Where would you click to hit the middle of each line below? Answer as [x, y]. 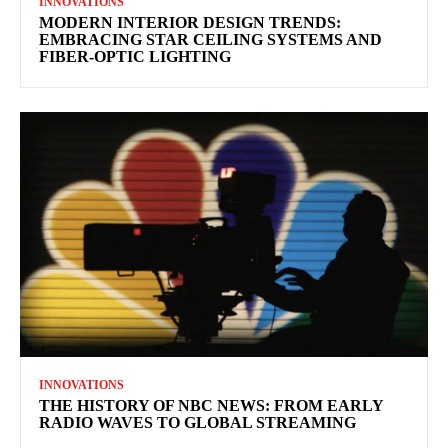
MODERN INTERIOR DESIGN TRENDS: [190, 23]
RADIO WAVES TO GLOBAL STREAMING [197, 422]
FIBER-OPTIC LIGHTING [135, 57]
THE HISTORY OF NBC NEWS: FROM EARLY [211, 405]
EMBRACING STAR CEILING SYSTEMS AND [210, 40]
